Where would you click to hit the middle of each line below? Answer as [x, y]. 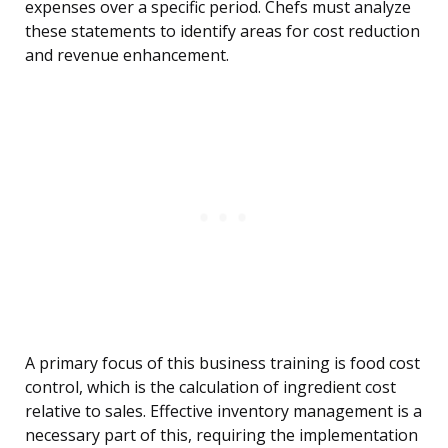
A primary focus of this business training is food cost [222, 363]
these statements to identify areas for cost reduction [222, 31]
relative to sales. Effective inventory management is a [223, 411]
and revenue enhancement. [127, 55]
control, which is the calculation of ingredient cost [210, 387]
